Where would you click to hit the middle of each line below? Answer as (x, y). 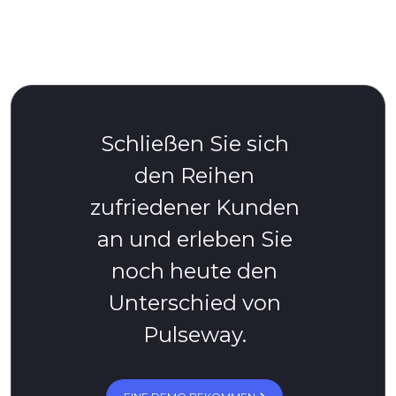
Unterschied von (194, 303)
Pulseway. (194, 335)
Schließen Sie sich (194, 144)
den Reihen (194, 176)
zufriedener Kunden (194, 208)
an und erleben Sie (194, 240)
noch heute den (194, 271)
